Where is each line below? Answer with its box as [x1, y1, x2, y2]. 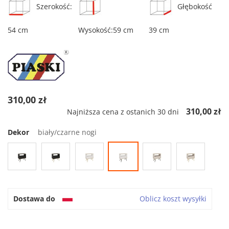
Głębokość [177, 2, 212, 12]
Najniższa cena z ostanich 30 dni [67, 107, 179, 117]
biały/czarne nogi [38, 127, 97, 138]
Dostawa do [13, 194, 55, 204]
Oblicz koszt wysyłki [140, 194, 207, 204]
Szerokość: [36, 2, 72, 12]
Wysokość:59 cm [78, 25, 133, 35]
